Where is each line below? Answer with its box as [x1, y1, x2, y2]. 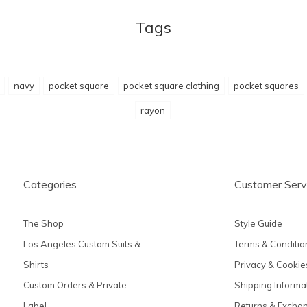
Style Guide [234, 218, 282, 229]
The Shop [23, 218, 64, 229]
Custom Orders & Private [23, 280, 127, 291]
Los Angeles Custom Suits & [23, 238, 140, 249]
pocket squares [233, 80, 299, 91]
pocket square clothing [123, 80, 219, 91]
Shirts [23, 259, 49, 270]
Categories [23, 177, 77, 191]
